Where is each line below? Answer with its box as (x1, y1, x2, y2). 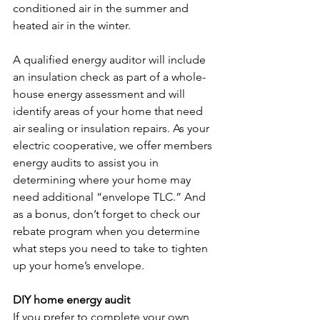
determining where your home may (13, 172, 194, 186)
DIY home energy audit (13, 292, 130, 306)
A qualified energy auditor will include (13, 52, 209, 66)
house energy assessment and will (13, 86, 188, 101)
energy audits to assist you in (13, 155, 161, 169)
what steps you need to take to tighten (13, 241, 211, 255)
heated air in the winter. (13, 18, 131, 32)
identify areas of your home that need (13, 104, 206, 118)
